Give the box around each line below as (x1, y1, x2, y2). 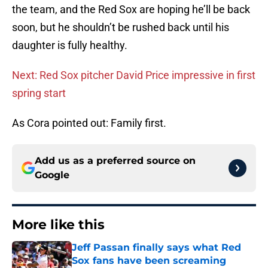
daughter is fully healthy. (12, 39, 127, 52)
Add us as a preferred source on (35, 155, 196, 167)
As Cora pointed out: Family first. (12, 117, 166, 130)
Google (35, 169, 69, 181)
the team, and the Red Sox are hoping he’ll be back (12, 3, 250, 16)
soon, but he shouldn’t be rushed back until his (12, 21, 229, 34)
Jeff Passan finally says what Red (72, 242, 241, 254)
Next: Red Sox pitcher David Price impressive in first (12, 69, 255, 82)
